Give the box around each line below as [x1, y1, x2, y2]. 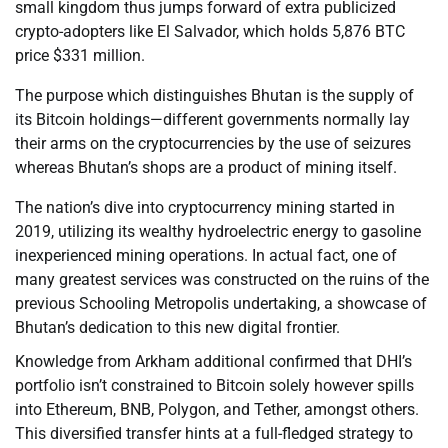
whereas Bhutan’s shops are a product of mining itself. [15, 158, 397, 178]
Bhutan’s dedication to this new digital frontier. [15, 318, 340, 338]
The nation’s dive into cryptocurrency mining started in [15, 198, 395, 218]
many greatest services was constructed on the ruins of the [15, 270, 429, 290]
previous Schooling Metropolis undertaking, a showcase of [15, 294, 427, 314]
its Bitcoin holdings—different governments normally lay [15, 110, 410, 130]
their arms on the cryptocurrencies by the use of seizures [15, 134, 411, 154]
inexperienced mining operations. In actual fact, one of [15, 246, 397, 266]
